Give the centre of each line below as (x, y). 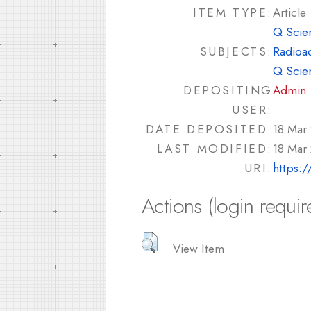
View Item (199, 248)
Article (289, 12)
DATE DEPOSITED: (209, 129)
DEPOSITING (228, 90)
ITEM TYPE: (233, 12)
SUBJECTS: (236, 51)
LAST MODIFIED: (215, 149)
